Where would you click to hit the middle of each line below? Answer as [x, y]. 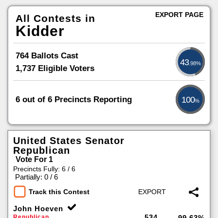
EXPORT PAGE [179, 15]
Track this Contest [59, 192]
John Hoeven [38, 209]
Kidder [40, 31]
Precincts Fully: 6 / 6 [44, 169]
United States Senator [69, 141]
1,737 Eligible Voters [55, 68]
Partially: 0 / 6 [36, 177]
